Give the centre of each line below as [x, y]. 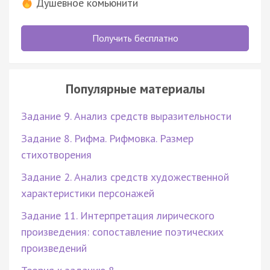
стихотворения [56, 154]
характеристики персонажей [88, 193]
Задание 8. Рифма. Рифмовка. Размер [107, 138]
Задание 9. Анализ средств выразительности [126, 116]
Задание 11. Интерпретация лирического [118, 215]
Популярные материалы [135, 88]
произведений [54, 248]
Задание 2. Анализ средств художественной [125, 177]
